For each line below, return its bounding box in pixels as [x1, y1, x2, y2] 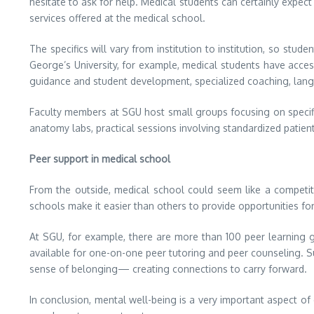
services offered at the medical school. [29, 12, 205, 24]
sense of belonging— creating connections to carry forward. [29, 263, 307, 275]
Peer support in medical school [29, 153, 170, 165]
